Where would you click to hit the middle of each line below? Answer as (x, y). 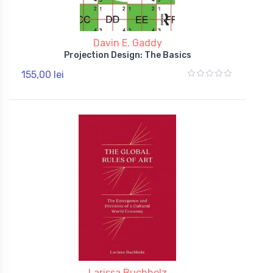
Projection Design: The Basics (127, 55)
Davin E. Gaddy (127, 43)
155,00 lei (43, 74)
